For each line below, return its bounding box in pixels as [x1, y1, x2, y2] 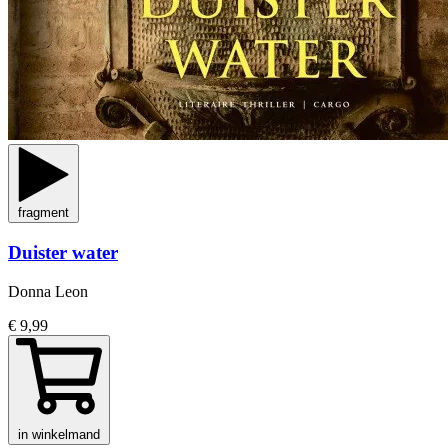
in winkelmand [18, 426, 100, 442]
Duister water [8, 241, 118, 263]
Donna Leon [8, 282, 88, 300]
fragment [18, 205, 69, 221]
